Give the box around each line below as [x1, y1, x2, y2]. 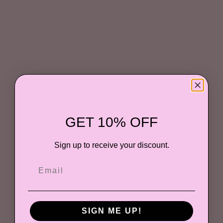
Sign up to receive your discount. [54, 141, 169, 150]
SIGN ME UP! [81, 206, 142, 215]
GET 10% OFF [65, 114, 158, 130]
